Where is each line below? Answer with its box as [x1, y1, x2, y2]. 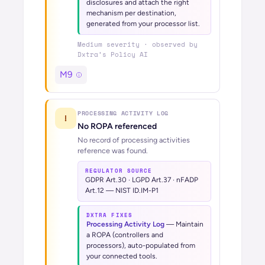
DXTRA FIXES [86, 211, 132, 219]
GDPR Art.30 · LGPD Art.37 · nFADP [85, 176, 198, 184]
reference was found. [77, 146, 148, 155]
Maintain [176, 220, 203, 228]
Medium [77, 40, 102, 49]
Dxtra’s [77, 50, 111, 59]
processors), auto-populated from [86, 241, 195, 250]
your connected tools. [86, 252, 157, 260]
